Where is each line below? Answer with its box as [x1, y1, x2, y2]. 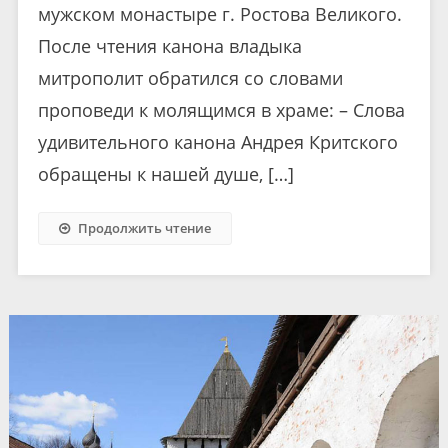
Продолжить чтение [77, 218, 211, 237]
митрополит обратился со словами [37, 65, 343, 90]
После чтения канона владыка [37, 33, 302, 58]
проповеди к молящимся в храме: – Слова [37, 97, 405, 122]
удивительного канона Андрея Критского [37, 129, 398, 154]
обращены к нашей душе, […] [37, 161, 294, 186]
